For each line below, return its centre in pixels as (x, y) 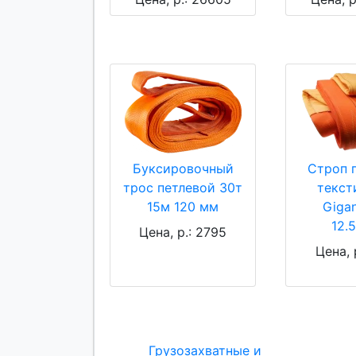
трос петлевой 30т (183, 188)
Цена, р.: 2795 (183, 232)
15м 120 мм (183, 207)
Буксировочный (183, 169)
